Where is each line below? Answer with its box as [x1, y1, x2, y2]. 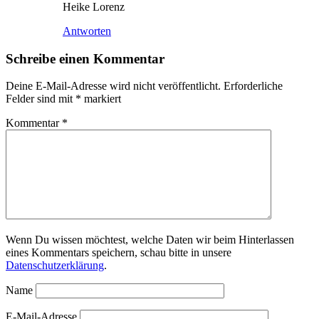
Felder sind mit [6, 93, 75, 105]
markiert [81, 93, 121, 105]
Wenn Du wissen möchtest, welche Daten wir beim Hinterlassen [6, 234, 294, 246]
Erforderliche [224, 80, 283, 93]
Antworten [63, 24, 111, 37]
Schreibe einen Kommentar [6, 51, 164, 66]
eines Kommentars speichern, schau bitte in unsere [6, 246, 231, 259]
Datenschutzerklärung [6, 259, 104, 272]
